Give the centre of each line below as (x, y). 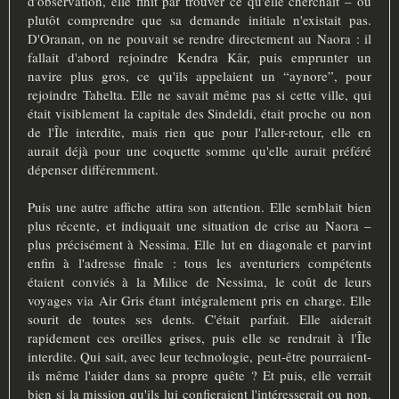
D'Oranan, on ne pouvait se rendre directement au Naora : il (199, 38)
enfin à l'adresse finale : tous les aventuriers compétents (199, 262)
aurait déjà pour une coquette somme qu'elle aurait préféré (199, 150)
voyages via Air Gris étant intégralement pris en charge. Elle (199, 300)
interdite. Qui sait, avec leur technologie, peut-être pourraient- (199, 356)
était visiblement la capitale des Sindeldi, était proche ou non (199, 113)
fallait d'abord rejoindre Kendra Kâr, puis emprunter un (199, 57)
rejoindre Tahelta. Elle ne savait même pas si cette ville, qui (199, 94)
